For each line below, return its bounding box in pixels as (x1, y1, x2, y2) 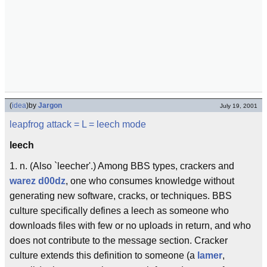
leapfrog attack (10, 119, 72, 129)
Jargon (38, 101, 62, 110)
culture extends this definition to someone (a (10, 250, 197, 260)
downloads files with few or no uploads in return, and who (10, 221, 251, 231)
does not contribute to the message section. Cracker (10, 235, 228, 246)
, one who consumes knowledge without (66, 176, 234, 186)
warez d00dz (10, 176, 66, 186)
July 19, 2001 (220, 103, 257, 109)
